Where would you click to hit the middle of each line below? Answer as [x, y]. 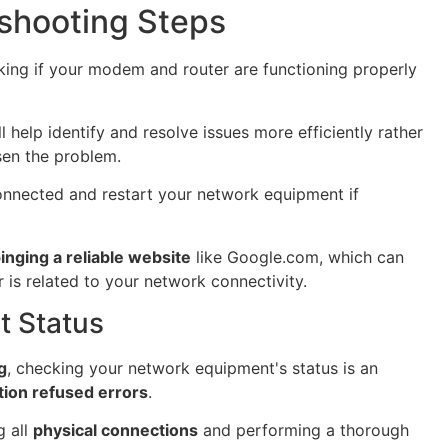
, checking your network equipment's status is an [192, 368]
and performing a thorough [303, 430]
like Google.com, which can [297, 256]
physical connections [115, 430]
